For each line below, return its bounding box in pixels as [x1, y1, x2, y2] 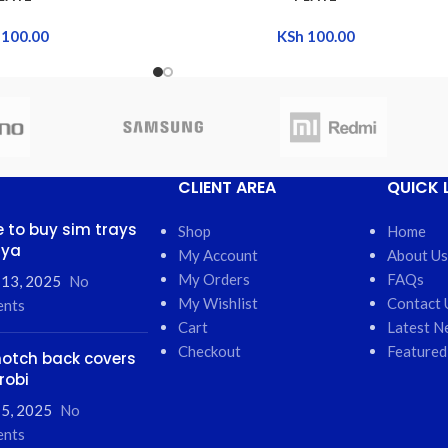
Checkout [177, 341, 241, 360]
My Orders [177, 269, 250, 288]
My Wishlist [177, 293, 258, 312]
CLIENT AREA [177, 175, 276, 199]
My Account [177, 245, 258, 264]
